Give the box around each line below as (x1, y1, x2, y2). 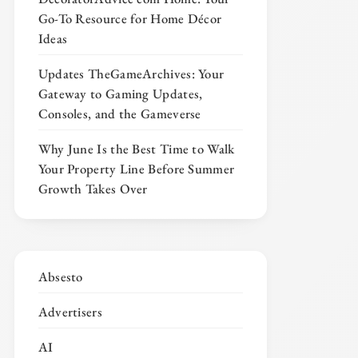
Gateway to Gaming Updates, (38, 85, 203, 102)
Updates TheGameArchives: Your (38, 65, 225, 82)
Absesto (38, 268, 83, 285)
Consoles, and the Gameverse (38, 105, 201, 122)
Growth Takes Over (38, 180, 148, 197)
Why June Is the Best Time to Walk (38, 140, 235, 157)
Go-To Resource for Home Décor (38, 10, 222, 27)
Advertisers (38, 303, 102, 320)
